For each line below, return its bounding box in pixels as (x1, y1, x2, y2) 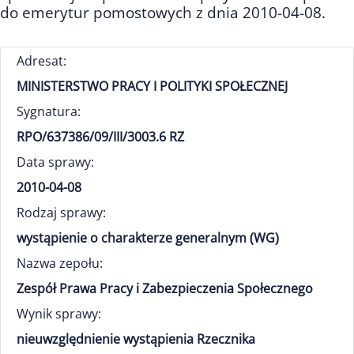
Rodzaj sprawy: (17, 204, 106, 221)
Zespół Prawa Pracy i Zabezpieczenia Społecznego (17, 280, 313, 297)
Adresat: (17, 52, 66, 70)
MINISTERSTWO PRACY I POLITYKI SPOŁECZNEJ (17, 77, 288, 95)
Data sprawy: (17, 153, 94, 171)
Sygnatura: (17, 103, 81, 120)
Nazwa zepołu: (17, 254, 103, 272)
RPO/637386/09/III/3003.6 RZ (17, 128, 184, 145)
